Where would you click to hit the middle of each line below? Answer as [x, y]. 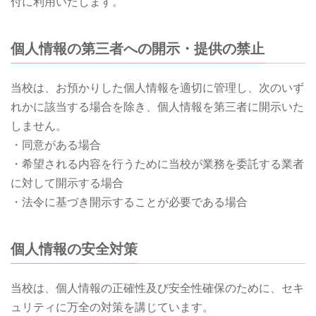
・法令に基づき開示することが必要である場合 [129, 202]
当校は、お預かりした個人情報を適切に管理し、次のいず [157, 87]
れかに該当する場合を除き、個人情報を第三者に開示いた [157, 107]
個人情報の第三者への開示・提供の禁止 [138, 48]
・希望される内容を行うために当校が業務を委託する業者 [157, 164]
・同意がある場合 [56, 145]
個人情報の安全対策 [74, 248]
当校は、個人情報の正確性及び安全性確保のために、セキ [157, 288]
